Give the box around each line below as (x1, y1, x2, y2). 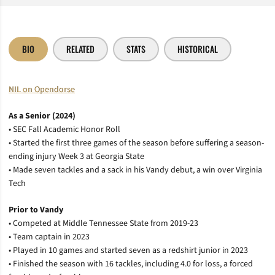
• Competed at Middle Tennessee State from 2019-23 (9, 217, 198, 230)
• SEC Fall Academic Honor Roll (9, 123, 120, 136)
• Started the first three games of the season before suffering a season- (9, 136, 264, 149)
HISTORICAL (177, 42, 218, 55)
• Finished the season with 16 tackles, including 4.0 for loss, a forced (9, 257, 253, 270)
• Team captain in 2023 (9, 230, 90, 243)
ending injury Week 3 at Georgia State (9, 150, 144, 163)
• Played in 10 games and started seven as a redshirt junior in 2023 (9, 244, 248, 257)
